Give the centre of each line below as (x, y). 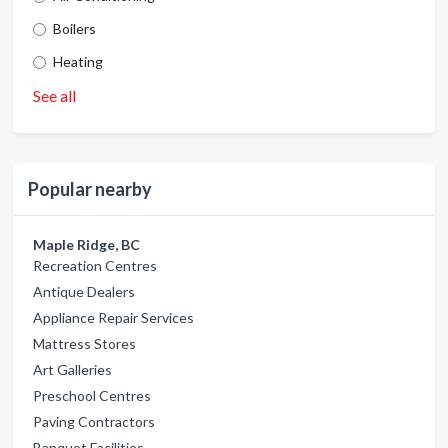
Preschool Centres (92, 396)
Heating (78, 62)
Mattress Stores (84, 344)
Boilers (74, 29)
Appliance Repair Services (113, 318)
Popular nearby (90, 189)
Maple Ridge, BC (86, 245)
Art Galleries (72, 370)
